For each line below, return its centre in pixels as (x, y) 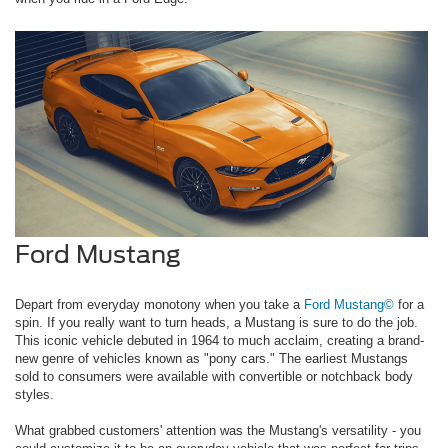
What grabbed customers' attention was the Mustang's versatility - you (218, 431)
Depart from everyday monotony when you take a (159, 305)
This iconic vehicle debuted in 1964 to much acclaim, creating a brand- (219, 341)
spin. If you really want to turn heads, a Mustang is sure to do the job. (216, 323)
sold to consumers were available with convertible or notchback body (214, 377)
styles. (34, 395)
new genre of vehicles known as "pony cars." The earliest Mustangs (211, 359)
